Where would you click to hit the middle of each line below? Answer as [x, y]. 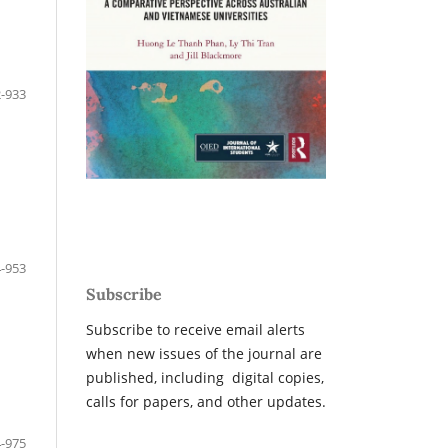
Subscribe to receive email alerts [195, 330]
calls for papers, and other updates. [206, 402]
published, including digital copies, [205, 378]
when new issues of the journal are [204, 354]
